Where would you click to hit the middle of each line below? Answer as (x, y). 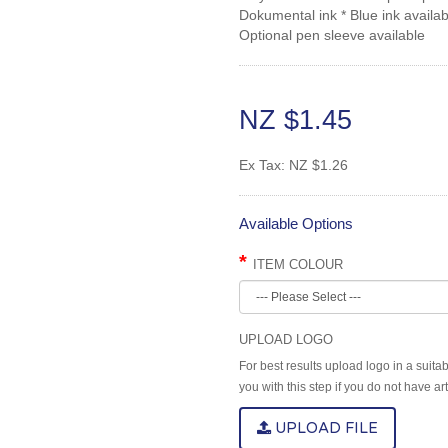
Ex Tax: (264, 165)
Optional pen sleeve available (332, 35)
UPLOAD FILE (324, 428)
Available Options (296, 223)
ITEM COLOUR (298, 264)
